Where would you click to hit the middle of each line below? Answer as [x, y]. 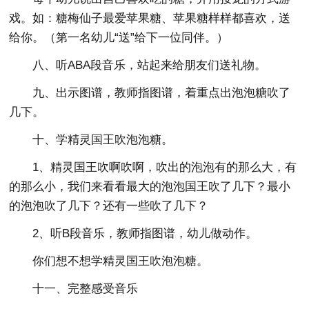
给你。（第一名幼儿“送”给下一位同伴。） [119, 38]
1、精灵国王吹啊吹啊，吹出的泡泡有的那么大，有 [165, 167]
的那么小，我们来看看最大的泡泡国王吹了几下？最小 [150, 187]
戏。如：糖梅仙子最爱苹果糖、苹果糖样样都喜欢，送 [150, 18]
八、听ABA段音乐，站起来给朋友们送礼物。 [150, 65]
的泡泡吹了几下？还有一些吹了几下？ [109, 206]
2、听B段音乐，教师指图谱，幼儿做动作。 [145, 233]
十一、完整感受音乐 [86, 289]
